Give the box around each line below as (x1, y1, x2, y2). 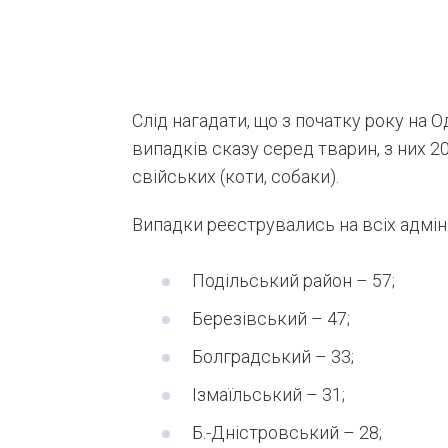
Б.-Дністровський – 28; (192, 421, 382, 443)
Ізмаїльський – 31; (192, 383, 345, 405)
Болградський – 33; (192, 345, 354, 367)
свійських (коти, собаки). (132, 165, 339, 187)
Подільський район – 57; (192, 269, 395, 291)
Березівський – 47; (192, 307, 350, 329)
